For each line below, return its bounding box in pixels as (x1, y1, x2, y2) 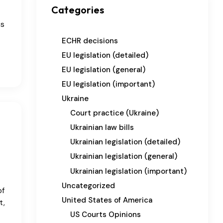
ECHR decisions (62, 35, 118, 46)
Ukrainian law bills (70, 122, 134, 133)
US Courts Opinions (70, 209, 141, 220)
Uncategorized (62, 180, 115, 191)
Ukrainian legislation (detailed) (70, 137, 180, 147)
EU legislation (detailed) (62, 50, 148, 60)
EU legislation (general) (62, 64, 145, 75)
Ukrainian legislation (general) (70, 151, 177, 162)
